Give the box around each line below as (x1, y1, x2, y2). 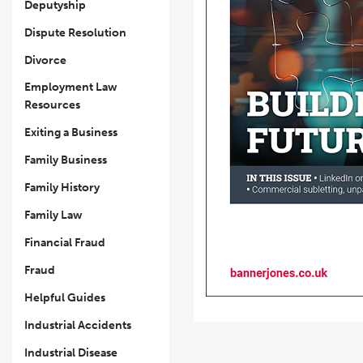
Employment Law (24, 80, 117, 94)
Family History (24, 181, 100, 194)
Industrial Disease (24, 346, 117, 360)
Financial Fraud (24, 236, 105, 250)
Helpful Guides (24, 291, 105, 305)
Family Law (24, 208, 83, 222)
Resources (24, 98, 80, 112)
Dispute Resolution (24, 26, 126, 40)
